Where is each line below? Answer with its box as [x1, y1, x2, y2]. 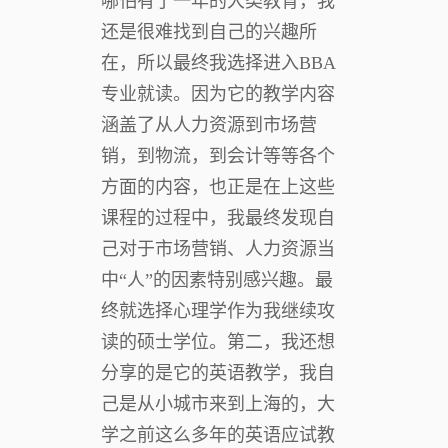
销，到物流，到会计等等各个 [101, 145, 335, 166]
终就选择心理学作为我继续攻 [101, 300, 335, 321]
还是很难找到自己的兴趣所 [101, 21, 317, 42]
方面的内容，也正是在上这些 [101, 176, 335, 197]
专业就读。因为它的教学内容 [101, 83, 335, 104]
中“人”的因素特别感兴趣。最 [101, 269, 333, 290]
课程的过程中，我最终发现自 [101, 207, 335, 228]
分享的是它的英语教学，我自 [101, 362, 335, 383]
